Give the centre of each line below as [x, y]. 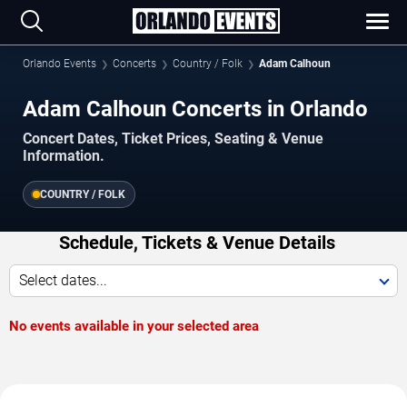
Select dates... [63, 280]
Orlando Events [60, 64]
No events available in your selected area [134, 326]
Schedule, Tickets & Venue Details [197, 242]
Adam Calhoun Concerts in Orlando [195, 109]
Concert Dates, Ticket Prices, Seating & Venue [173, 138]
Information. [64, 155]
